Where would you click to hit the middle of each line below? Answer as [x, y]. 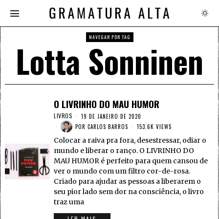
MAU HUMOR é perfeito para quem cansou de [131, 161]
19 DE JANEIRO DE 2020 [110, 116]
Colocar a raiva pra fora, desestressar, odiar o [130, 140]
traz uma [69, 202]
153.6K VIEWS [153, 126]
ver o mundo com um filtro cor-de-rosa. [122, 171]
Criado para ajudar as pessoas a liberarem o [127, 181]
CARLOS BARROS [108, 126]
